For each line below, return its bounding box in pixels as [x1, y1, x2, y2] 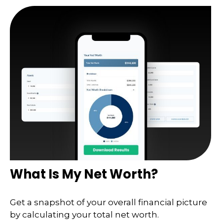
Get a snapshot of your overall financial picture [10, 197, 207, 208]
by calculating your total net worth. [10, 210, 159, 220]
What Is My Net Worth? [10, 165, 158, 183]
